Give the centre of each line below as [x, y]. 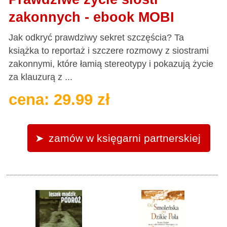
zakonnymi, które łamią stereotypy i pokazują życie [111, 64]
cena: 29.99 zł [60, 99]
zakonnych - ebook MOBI [92, 17]
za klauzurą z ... [41, 77]
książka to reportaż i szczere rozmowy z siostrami [109, 50]
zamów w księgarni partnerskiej [124, 138]
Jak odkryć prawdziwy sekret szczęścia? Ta [97, 37]
